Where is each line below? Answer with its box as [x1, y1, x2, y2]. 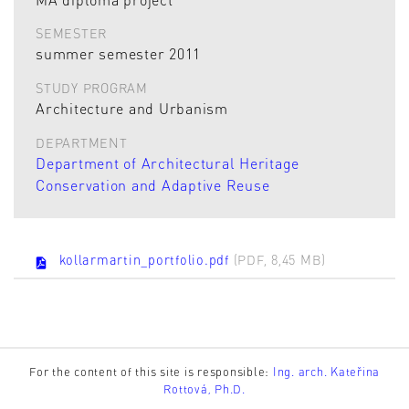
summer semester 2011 [36, 44, 201, 64]
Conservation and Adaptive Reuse [36, 175, 270, 195]
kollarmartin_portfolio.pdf [59, 250, 234, 267]
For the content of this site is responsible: [29, 363, 273, 379]
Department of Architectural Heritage [36, 153, 299, 173]
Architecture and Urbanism [36, 99, 228, 119]
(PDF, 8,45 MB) [233, 250, 327, 267]
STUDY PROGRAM [36, 79, 148, 96]
